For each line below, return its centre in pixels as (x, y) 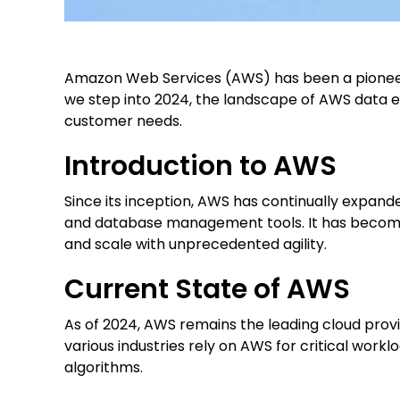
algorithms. (104, 368)
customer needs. (123, 121)
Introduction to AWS (200, 167)
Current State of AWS (207, 290)
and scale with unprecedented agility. (196, 245)
